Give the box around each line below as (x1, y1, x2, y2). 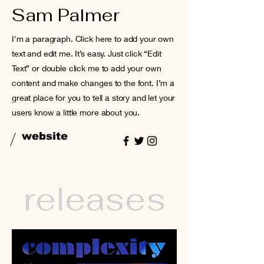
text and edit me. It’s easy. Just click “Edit (12, 48, 161, 58)
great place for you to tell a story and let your (12, 93, 176, 103)
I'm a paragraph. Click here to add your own (12, 34, 174, 44)
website (22, 130, 68, 142)
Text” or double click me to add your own (12, 63, 161, 73)
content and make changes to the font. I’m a (12, 78, 174, 88)
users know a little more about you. (12, 107, 140, 117)
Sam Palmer (12, 4, 120, 27)
